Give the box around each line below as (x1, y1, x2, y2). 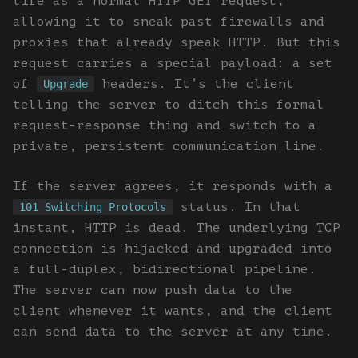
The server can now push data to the (13, 283, 292, 298)
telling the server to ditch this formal (13, 97, 324, 113)
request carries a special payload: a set (13, 56, 332, 71)
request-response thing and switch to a (13, 118, 316, 133)
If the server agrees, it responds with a (13, 179, 332, 194)
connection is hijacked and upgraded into (13, 241, 332, 257)
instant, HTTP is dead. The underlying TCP (13, 221, 340, 236)
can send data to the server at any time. (13, 324, 332, 340)
